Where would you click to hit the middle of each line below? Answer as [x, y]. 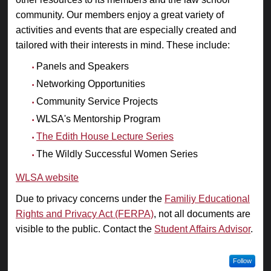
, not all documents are [202, 214]
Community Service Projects [97, 101]
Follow [242, 260]
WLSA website [47, 177]
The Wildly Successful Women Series [117, 154]
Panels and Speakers [83, 66]
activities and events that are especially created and [126, 30]
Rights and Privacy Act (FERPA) [85, 214]
